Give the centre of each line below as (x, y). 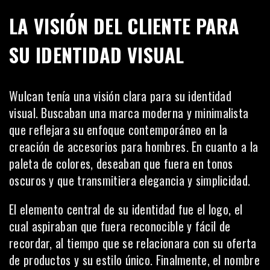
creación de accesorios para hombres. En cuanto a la (134, 146)
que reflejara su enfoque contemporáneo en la (118, 130)
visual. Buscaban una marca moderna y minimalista (129, 113)
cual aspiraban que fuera (69, 226)
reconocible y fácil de (180, 226)
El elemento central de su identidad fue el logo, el (126, 209)
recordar (30, 243)
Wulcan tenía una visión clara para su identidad (121, 96)
